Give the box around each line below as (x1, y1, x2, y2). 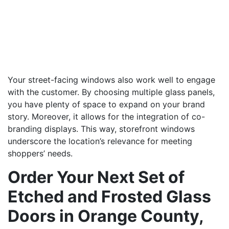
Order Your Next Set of (8, 167, 185, 187)
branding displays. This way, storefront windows (8, 123, 195, 134)
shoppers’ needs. (8, 148, 73, 158)
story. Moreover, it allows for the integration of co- (8, 111, 205, 122)
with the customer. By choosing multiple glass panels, (8, 86, 215, 97)
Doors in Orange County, (8, 205, 203, 226)
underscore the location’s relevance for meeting (8, 135, 192, 146)
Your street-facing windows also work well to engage (8, 74, 215, 85)
